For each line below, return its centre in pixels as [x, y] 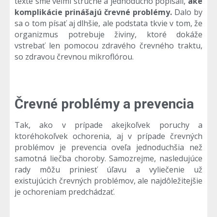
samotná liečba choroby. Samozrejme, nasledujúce [108, 159]
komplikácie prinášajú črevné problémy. [94, 12]
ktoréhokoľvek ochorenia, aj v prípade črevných [108, 136]
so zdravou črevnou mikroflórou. [74, 57]
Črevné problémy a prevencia [104, 104]
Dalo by [188, 12]
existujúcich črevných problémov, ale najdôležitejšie [108, 181]
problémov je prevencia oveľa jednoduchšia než [108, 147]
